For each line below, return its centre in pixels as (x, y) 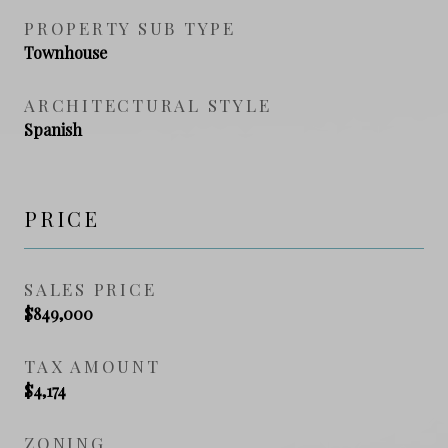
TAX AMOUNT (92, 365)
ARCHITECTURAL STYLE (148, 104)
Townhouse (65, 52)
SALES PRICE (90, 288)
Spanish (53, 129)
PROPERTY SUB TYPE (130, 27)
